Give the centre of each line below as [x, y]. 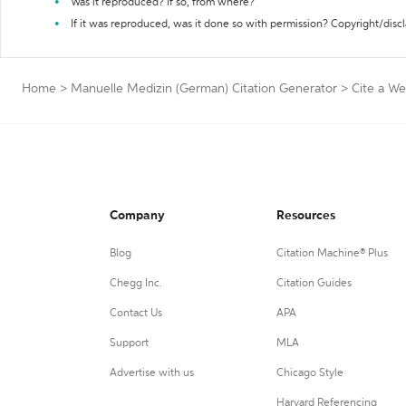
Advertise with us [152, 373]
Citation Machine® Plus [332, 254]
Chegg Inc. [136, 284]
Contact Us [136, 314]
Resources [305, 216]
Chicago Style [309, 373]
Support [129, 343]
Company [137, 216]
